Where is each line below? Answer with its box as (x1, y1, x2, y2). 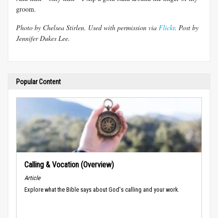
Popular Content (16, 77, 61, 86)
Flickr (159, 22, 175, 32)
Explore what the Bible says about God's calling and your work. (24, 185, 180, 193)
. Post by (175, 22, 199, 32)
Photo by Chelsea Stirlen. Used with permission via (16, 22, 159, 32)
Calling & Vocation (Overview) (24, 160, 114, 169)
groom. (16, 4, 36, 14)
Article (24, 174, 40, 182)
